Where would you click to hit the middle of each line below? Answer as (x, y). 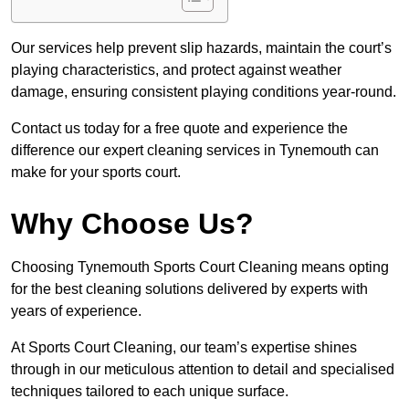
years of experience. (76, 311)
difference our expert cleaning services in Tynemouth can (195, 151)
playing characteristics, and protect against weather (176, 70)
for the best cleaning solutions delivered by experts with (189, 289)
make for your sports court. (96, 173)
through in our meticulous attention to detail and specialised (203, 370)
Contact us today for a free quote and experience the (179, 129)
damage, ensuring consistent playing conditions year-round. (204, 92)
